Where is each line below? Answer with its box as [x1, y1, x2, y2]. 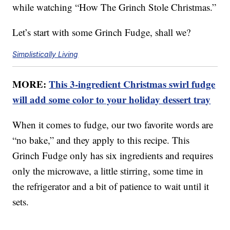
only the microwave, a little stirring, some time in [12, 164, 204, 178]
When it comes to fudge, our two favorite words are [12, 118, 214, 131]
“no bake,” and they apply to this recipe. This [12, 133, 190, 147]
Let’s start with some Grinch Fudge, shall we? [12, 26, 191, 39]
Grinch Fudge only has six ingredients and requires [12, 149, 214, 162]
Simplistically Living [12, 50, 79, 59]
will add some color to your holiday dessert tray [12, 92, 211, 107]
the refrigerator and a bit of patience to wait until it [12, 180, 209, 193]
